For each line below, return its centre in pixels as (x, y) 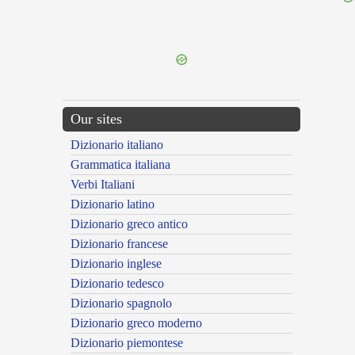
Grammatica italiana (120, 164)
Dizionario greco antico (129, 224)
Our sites (96, 119)
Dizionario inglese (116, 263)
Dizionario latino (113, 204)
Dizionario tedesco (117, 283)
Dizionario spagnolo (121, 303)
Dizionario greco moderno (136, 323)
